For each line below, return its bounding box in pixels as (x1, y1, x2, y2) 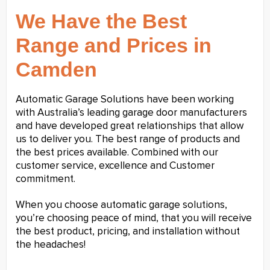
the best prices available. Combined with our (16, 148, 218, 159)
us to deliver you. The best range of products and (16, 134, 240, 145)
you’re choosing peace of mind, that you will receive (16, 213, 252, 224)
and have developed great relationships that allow (16, 121, 243, 132)
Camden (16, 58, 97, 81)
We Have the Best (16, 10, 187, 33)
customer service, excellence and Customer (16, 161, 215, 172)
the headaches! (16, 239, 86, 250)
